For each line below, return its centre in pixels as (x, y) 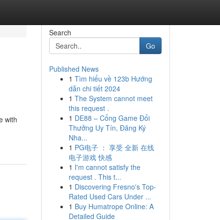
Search (60, 32)
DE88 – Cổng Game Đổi (112, 118)
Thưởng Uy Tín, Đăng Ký (107, 128)
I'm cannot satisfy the (107, 167)
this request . (89, 108)
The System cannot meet (113, 98)
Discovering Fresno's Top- (115, 187)
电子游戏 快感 (90, 157)
